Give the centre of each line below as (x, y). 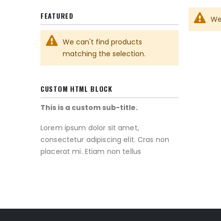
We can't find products (102, 42)
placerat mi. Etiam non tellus (91, 151)
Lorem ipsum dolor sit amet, (90, 128)
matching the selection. (104, 54)
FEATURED (57, 16)
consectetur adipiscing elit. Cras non (105, 140)
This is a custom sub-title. (89, 108)
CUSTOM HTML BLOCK (76, 89)
